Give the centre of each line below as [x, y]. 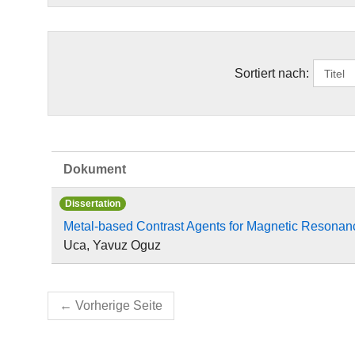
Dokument [95, 169]
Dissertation [93, 204]
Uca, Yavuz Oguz [112, 245]
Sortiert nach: [272, 73]
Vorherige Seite [119, 305]
